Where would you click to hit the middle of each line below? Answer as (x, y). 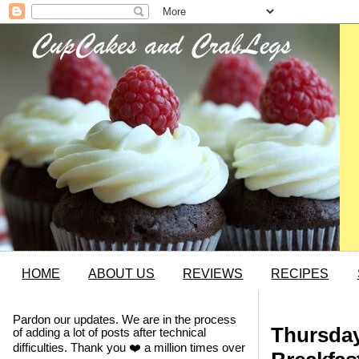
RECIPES (300, 274)
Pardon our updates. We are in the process (124, 319)
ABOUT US (122, 274)
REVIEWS (213, 274)
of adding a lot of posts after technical (109, 332)
